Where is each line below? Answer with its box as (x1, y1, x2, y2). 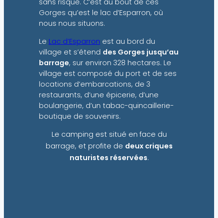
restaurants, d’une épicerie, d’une (38, 90, 159, 100)
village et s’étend (38, 47, 103, 57)
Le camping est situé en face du (51, 129, 167, 140)
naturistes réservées (69, 153, 147, 163)
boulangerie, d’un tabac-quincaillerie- (38, 100, 174, 110)
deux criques (125, 141, 173, 151)
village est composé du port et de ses (38, 68, 177, 78)
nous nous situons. (38, 18, 105, 29)
